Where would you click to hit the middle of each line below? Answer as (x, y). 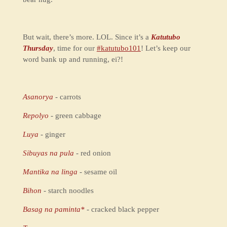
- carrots (67, 97)
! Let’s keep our (165, 48)
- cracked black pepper (122, 209)
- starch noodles (67, 190)
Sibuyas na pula (48, 153)
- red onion (93, 153)
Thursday (38, 48)
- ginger (52, 134)
